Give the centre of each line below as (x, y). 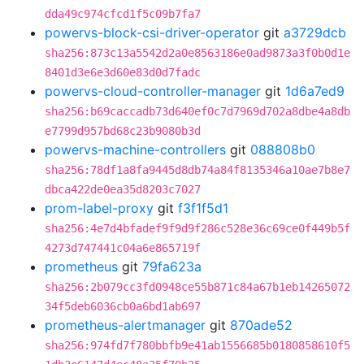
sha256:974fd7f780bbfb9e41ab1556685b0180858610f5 (197, 345)
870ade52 (261, 325)
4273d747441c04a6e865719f (123, 248)
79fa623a (172, 266)
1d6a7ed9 (315, 91)
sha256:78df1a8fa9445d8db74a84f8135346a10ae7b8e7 (197, 170)
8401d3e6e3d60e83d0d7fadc (123, 72)
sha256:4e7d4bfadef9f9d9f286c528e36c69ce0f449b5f (197, 228)
